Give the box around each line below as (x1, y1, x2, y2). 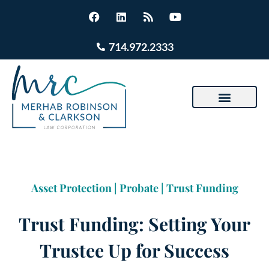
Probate (119, 180, 159, 195)
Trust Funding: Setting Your (19, 211, 250, 236)
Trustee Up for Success (40, 238, 229, 262)
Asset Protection (31, 180, 112, 195)
